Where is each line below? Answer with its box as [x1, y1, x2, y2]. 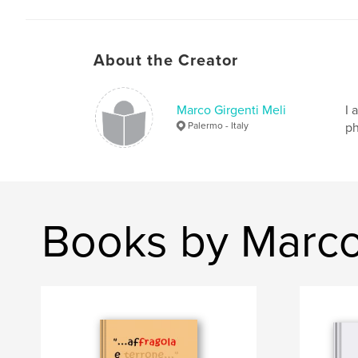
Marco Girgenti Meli [177, 102, 286, 119]
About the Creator [93, 51, 238, 71]
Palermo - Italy [188, 120, 249, 132]
